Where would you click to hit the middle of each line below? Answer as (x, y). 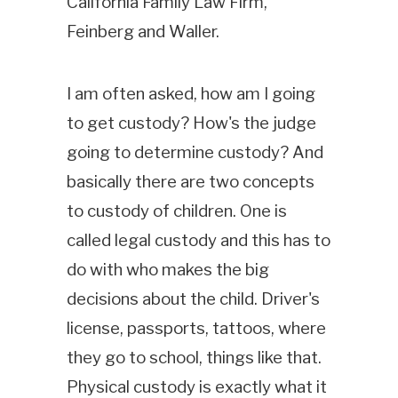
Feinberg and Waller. (143, 31)
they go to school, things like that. (194, 358)
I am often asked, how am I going (191, 94)
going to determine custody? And (195, 153)
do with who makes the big (167, 270)
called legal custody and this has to (198, 241)
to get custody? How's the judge (191, 123)
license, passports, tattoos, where (196, 329)
